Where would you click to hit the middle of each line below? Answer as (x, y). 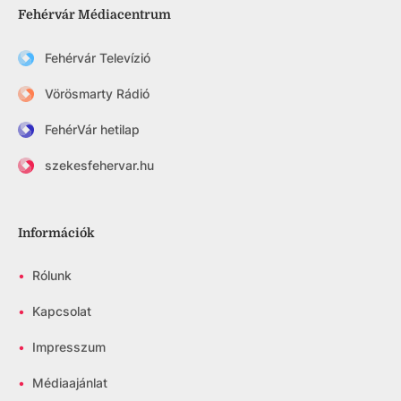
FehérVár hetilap (92, 130)
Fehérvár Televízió (97, 58)
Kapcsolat (62, 311)
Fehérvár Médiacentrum (94, 14)
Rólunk (52, 275)
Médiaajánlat (70, 383)
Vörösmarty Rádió (97, 94)
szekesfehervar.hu (99, 166)
